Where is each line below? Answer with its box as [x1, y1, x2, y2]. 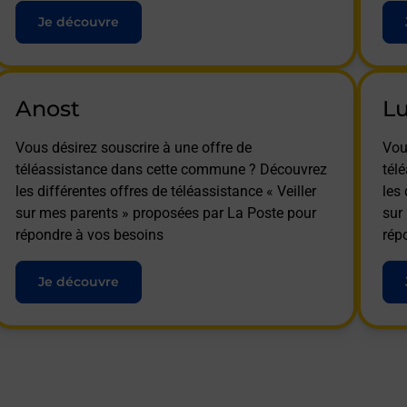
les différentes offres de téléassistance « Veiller [15, 182, 316, 200]
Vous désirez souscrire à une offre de [15, 138, 252, 156]
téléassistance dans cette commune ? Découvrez [15, 160, 327, 178]
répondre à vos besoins [15, 225, 164, 243]
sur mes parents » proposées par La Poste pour [15, 203, 316, 222]
